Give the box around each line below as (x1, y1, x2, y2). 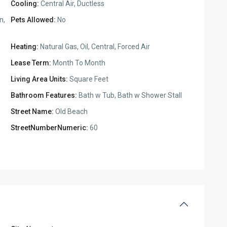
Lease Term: (11, 59, 51, 67)
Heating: (11, 43, 39, 51)
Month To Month (51, 59, 105, 67)
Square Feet (68, 75, 108, 83)
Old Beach (54, 107, 88, 116)
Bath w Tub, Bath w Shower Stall (77, 91, 182, 99)
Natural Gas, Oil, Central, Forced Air (39, 43, 150, 51)
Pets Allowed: (11, 16, 56, 24)
